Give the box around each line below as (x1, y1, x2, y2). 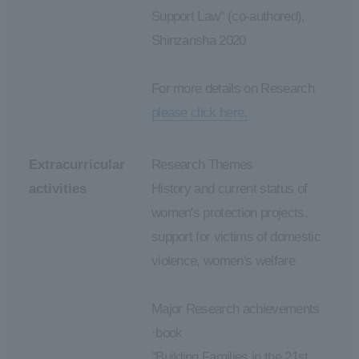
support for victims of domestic (151, 229, 321, 245)
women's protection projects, (151, 205, 309, 221)
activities (28, 181, 87, 197)
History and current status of (151, 181, 308, 197)
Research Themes (151, 157, 253, 173)
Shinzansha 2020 (151, 32, 246, 48)
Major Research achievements (151, 301, 320, 317)
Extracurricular (28, 157, 125, 173)
